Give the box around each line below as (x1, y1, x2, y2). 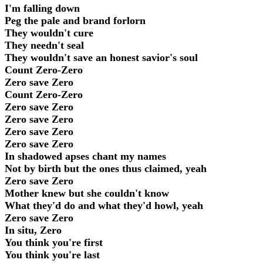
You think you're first (5, 237, 103, 249)
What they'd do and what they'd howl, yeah (5, 200, 203, 212)
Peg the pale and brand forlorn (5, 15, 146, 27)
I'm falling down (5, 2, 80, 15)
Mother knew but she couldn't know (5, 187, 169, 200)
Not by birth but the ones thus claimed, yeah (5, 163, 207, 175)
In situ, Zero (5, 224, 62, 237)
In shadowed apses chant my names (5, 150, 166, 163)
